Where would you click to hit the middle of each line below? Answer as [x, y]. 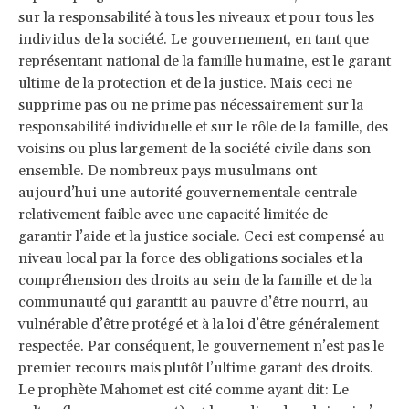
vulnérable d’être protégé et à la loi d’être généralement [199, 324]
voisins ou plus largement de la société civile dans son [194, 148]
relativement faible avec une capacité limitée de [173, 214]
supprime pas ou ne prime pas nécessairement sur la [191, 105]
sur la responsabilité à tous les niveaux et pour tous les [196, 17]
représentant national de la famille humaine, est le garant [204, 61]
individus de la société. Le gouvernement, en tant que [194, 39]
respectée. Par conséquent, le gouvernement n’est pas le [201, 346]
